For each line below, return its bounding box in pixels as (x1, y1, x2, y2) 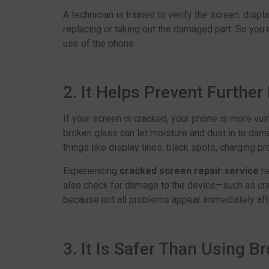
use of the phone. (62, 37, 136, 49)
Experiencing (62, 165, 119, 177)
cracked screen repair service (119, 165, 261, 177)
